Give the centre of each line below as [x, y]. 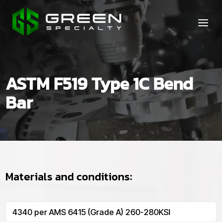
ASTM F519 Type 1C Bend [100, 83]
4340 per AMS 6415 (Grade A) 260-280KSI [92, 212]
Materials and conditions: [69, 176]
